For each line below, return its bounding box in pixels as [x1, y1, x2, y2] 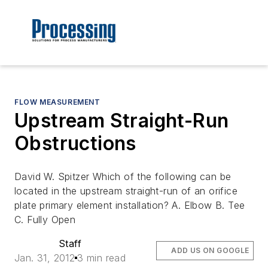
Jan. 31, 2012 [14, 252, 75, 264]
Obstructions [14, 132, 136, 156]
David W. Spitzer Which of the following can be [14, 170, 232, 183]
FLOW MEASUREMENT [14, 98, 100, 107]
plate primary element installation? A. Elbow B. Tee [14, 199, 245, 212]
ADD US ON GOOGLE [171, 246, 249, 255]
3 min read [77, 252, 126, 264]
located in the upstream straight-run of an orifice [14, 185, 237, 197]
